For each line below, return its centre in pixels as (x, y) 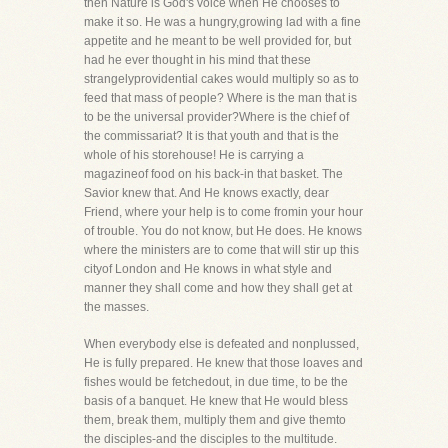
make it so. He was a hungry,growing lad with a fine (222, 22)
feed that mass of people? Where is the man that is (220, 98)
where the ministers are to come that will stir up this (221, 250)
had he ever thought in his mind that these (197, 60)
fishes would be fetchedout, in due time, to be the (216, 382)
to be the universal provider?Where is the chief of (216, 117)
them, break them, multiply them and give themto (215, 420)
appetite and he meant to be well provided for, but (217, 41)
